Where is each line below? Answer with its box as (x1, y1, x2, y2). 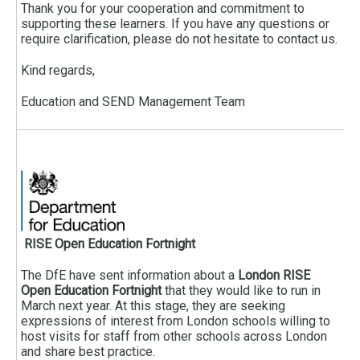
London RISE (238, 268, 310, 284)
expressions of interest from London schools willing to (21, 313, 330, 329)
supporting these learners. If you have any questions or (21, 16, 329, 32)
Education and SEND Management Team (21, 94, 245, 110)
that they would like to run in (162, 283, 321, 299)
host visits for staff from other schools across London (21, 329, 327, 345)
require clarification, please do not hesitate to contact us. (21, 31, 337, 47)
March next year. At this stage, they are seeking (21, 298, 285, 314)
